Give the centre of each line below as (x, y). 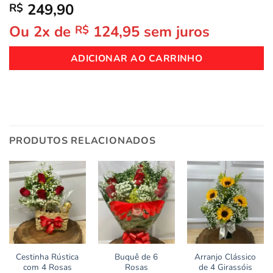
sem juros (177, 32)
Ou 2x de (42, 32)
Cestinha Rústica (48, 257)
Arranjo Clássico (225, 257)
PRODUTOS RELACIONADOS (83, 141)
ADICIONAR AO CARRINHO (136, 58)
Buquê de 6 (136, 257)
